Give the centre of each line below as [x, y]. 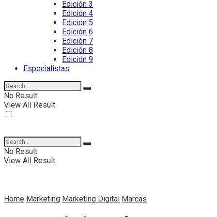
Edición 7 [77, 41]
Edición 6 [77, 32]
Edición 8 [77, 50]
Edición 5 [77, 23]
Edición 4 [77, 13]
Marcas [134, 199]
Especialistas [46, 69]
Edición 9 [77, 59]
